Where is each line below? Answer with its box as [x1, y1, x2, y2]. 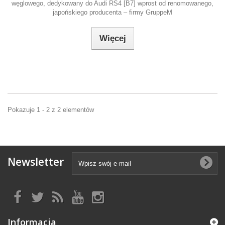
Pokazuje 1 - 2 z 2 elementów [8, 106, 94, 114]
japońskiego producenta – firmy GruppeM [53, 9, 172, 16]
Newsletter [8, 155, 64, 169]
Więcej [99, 34, 126, 43]
